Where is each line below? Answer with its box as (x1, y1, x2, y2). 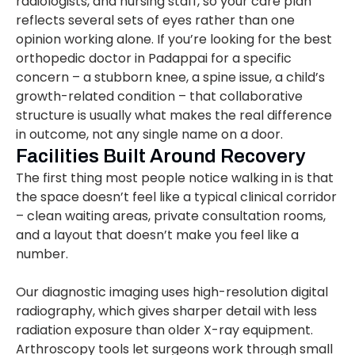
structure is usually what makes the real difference (16, 106, 332, 125)
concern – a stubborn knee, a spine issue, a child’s (16, 68, 325, 87)
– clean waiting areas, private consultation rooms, (16, 207, 326, 226)
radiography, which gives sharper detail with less (16, 302, 317, 321)
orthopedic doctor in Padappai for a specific (16, 49, 292, 68)
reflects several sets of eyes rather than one (16, 11, 295, 30)
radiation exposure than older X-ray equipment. (16, 321, 313, 340)
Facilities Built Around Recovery (16, 146, 306, 167)
